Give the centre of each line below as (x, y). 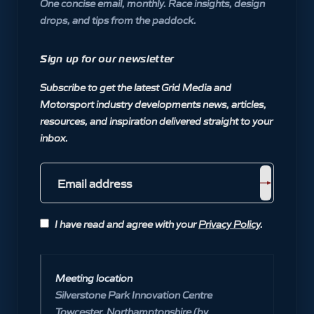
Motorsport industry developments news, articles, (153, 104)
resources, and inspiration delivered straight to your (156, 121)
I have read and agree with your (125, 224)
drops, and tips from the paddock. (118, 20)
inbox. (54, 138)
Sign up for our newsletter (107, 59)
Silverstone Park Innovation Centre (134, 295)
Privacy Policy (229, 224)
